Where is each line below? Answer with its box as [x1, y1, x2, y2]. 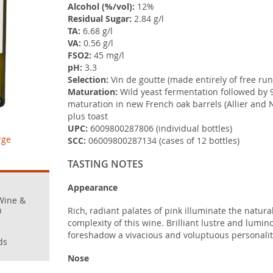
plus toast [67, 110, 108, 122]
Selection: [67, 74, 108, 85]
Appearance [67, 182, 118, 193]
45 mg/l [91, 49, 124, 61]
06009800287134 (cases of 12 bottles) [85, 135, 239, 146]
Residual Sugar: [67, 13, 132, 24]
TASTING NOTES [67, 157, 143, 171]
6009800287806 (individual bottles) [87, 122, 232, 134]
